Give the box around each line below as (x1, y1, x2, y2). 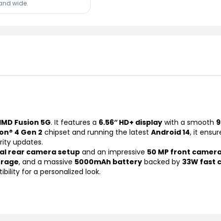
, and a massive (19, 156, 74, 167)
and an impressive (80, 147, 147, 157)
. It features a (51, 117, 99, 127)
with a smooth (162, 117, 216, 127)
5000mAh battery (74, 156, 142, 167)
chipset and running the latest (42, 127, 151, 137)
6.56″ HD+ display (99, 117, 162, 127)
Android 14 (151, 127, 190, 137)
